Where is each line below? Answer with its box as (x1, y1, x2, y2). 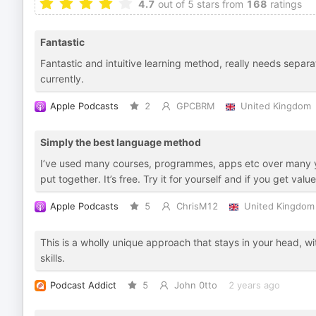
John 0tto (174, 280, 217, 291)
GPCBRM (176, 101, 214, 111)
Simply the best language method (40, 136, 201, 148)
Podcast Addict (50, 280, 116, 291)
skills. (40, 252, 65, 264)
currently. (40, 73, 84, 85)
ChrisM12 (176, 201, 218, 212)
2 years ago (228, 280, 280, 291)
